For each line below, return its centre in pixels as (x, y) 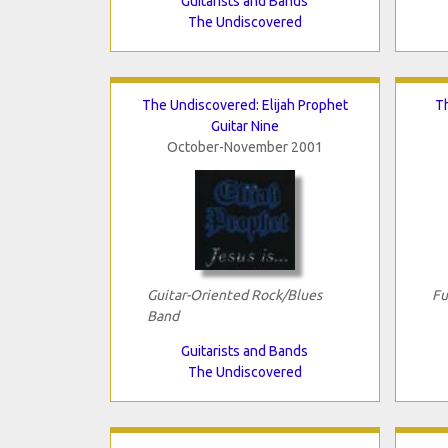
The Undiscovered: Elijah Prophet (244, 104)
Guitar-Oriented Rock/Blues (234, 294)
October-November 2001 (244, 146)
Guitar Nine (244, 125)
